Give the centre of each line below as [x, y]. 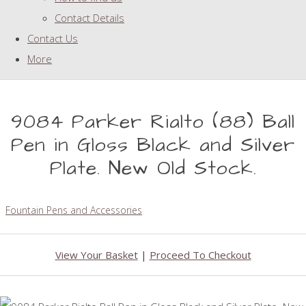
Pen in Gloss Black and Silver [153, 145]
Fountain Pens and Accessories [74, 210]
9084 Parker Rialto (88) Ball [153, 122]
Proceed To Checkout [200, 255]
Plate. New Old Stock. [153, 169]
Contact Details [89, 18]
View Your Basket [96, 255]
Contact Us [53, 39]
